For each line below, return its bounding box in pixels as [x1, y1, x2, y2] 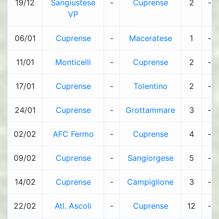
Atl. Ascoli [55, 201, 91, 211]
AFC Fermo [52, 129, 94, 139]
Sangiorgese [127, 153, 174, 163]
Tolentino [133, 81, 168, 91]
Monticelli [55, 57, 91, 67]
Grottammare [126, 105, 175, 115]
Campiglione [127, 177, 174, 187]
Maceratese [129, 33, 172, 43]
